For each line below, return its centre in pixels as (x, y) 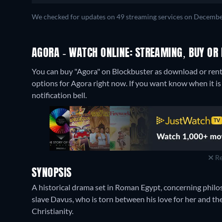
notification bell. (59, 95)
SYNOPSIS (52, 173)
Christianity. (53, 211)
